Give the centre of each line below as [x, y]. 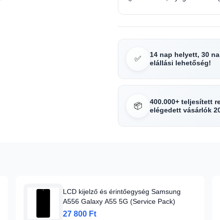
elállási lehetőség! [180, 63]
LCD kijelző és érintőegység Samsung [122, 192]
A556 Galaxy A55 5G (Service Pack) [119, 201]
